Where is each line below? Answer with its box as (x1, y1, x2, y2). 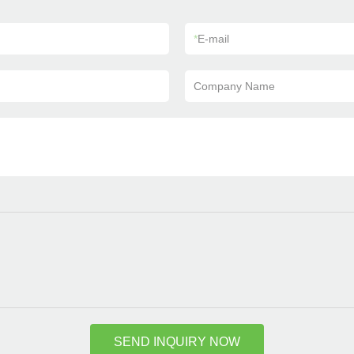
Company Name (194, 80, 275, 92)
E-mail (198, 32, 229, 45)
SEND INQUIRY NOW (114, 335, 240, 348)
